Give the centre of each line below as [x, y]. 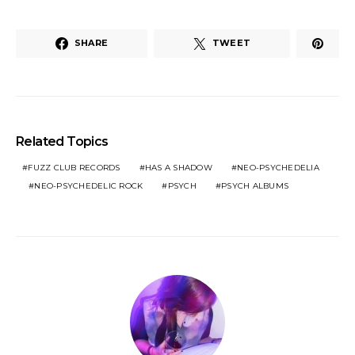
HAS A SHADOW [178, 167]
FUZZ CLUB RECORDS [74, 167]
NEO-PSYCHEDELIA [278, 167]
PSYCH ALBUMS [255, 185]
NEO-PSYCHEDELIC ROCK [89, 185]
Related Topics [62, 141]
